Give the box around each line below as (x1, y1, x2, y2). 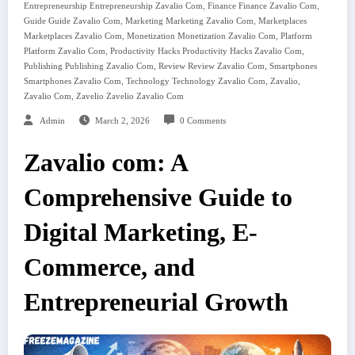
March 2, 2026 (94, 116, 150, 126)
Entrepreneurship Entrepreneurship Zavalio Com (24, 2, 203, 11)
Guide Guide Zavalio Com (24, 17, 120, 26)
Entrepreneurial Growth (24, 288, 288, 317)
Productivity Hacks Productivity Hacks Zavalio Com (110, 47, 302, 56)
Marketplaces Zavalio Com (24, 32, 122, 41)
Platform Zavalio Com (24, 47, 105, 56)
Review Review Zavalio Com (158, 62, 265, 71)
